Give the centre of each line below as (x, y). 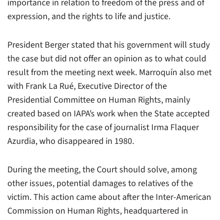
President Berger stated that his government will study (109, 45)
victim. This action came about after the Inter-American (109, 197)
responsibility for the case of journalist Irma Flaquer (103, 127)
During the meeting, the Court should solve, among (102, 169)
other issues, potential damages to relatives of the (100, 183)
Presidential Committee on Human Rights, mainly (99, 100)
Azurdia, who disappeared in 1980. (71, 141)
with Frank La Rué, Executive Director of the (87, 86)
